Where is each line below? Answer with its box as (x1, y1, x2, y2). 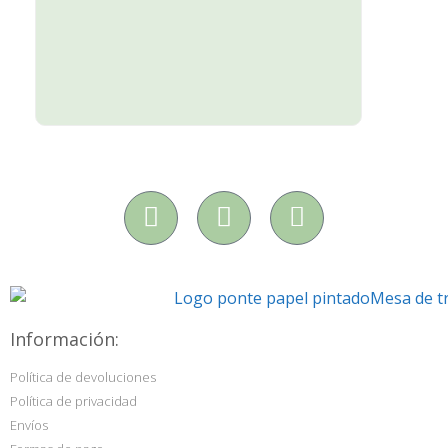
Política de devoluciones (10, 368, 156, 387)
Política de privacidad (10, 392, 137, 411)
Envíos (10, 416, 48, 435)
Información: (10, 327, 119, 352)
